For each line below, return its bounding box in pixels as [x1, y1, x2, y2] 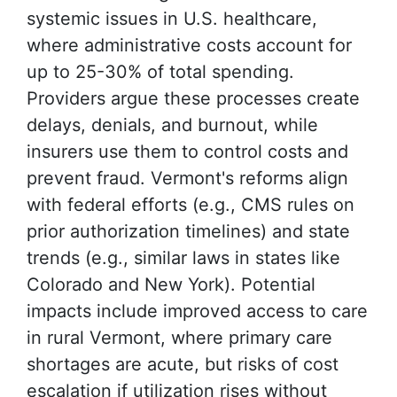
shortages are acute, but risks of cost [27, 353, 339, 375]
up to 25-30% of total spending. [27, 60, 294, 82]
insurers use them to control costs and [27, 140, 348, 162]
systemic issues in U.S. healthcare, [27, 7, 317, 29]
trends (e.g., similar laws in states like [27, 246, 340, 269]
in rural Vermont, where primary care [27, 326, 332, 348]
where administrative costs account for [27, 34, 352, 56]
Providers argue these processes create [27, 87, 360, 109]
